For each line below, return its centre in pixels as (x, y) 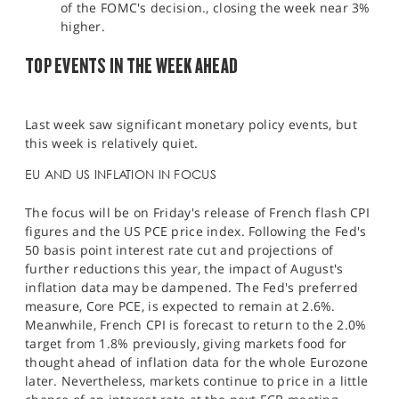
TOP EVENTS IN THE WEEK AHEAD (132, 66)
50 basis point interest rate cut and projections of (179, 250)
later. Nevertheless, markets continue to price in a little (197, 381)
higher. (83, 26)
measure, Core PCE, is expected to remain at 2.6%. (180, 306)
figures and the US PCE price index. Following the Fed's (196, 232)
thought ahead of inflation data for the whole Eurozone (197, 362)
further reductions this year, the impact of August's (184, 269)
